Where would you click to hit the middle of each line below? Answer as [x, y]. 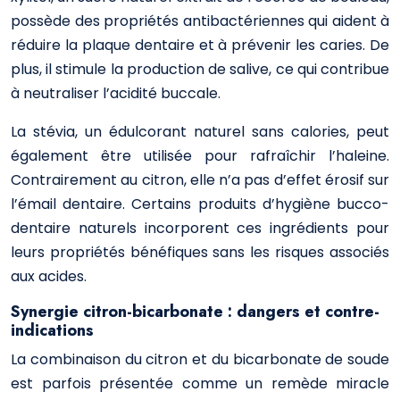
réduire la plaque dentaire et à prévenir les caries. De [200, 45]
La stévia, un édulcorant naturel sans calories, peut [200, 132]
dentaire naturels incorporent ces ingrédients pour [200, 228]
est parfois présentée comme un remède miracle [200, 383]
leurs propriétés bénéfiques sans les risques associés [200, 252]
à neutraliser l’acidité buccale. [116, 93]
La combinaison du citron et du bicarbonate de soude [200, 359]
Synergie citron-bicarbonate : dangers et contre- [195, 312]
